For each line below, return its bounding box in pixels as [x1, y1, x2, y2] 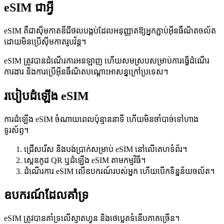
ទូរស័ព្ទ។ [4, 125, 28, 134]
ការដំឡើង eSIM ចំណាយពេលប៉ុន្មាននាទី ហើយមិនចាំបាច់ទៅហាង [4, 114, 198, 123]
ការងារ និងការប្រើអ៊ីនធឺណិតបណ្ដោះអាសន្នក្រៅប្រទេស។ [4, 67, 168, 76]
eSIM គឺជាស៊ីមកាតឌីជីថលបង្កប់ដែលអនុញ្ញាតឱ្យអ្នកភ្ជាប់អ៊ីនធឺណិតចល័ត [4, 26, 216, 35]
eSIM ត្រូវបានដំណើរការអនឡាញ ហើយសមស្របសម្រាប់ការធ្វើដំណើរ [4, 56, 209, 65]
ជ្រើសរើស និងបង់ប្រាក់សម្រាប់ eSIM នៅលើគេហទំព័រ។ [24, 144, 187, 153]
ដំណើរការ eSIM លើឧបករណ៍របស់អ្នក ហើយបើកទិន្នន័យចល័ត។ [24, 166, 214, 175]
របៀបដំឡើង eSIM [4, 89, 89, 102]
